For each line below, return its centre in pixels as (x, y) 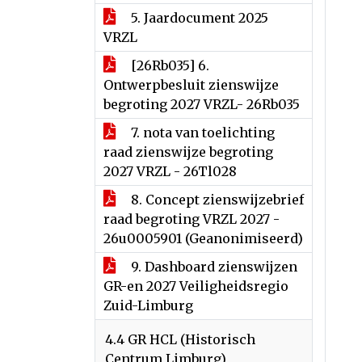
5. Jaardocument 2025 (198, 18)
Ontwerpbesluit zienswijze (191, 85)
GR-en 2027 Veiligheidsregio (196, 286)
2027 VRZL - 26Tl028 (170, 171)
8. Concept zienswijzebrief (216, 200)
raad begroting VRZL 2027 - (192, 219)
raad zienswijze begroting (188, 152)
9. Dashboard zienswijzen (213, 267)
